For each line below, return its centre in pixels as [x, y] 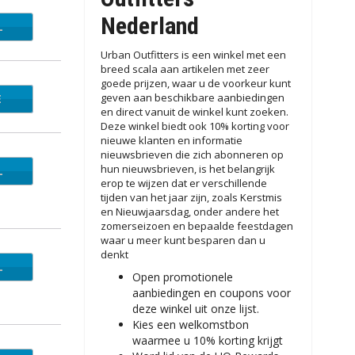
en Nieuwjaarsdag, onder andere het [189, 212]
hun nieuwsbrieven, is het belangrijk [187, 169]
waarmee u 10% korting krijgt [207, 340]
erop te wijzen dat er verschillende [183, 183]
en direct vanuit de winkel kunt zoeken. [194, 112]
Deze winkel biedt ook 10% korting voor [195, 126]
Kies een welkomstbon [190, 324]
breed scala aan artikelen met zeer [185, 69]
